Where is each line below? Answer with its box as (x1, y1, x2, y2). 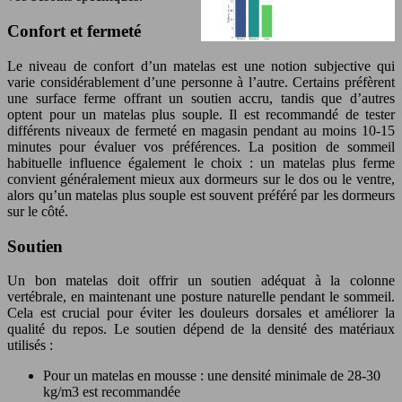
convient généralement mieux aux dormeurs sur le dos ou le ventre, (7, 170, 395, 187)
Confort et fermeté (7, 22, 141, 41)
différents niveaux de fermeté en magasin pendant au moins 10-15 (7, 122, 395, 138)
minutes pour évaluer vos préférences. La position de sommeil (7, 138, 395, 154)
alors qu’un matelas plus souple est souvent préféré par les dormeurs (7, 187, 395, 203)
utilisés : (7, 337, 53, 354)
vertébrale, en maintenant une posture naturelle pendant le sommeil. (7, 289, 395, 305)
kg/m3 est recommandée (43, 384, 180, 400)
